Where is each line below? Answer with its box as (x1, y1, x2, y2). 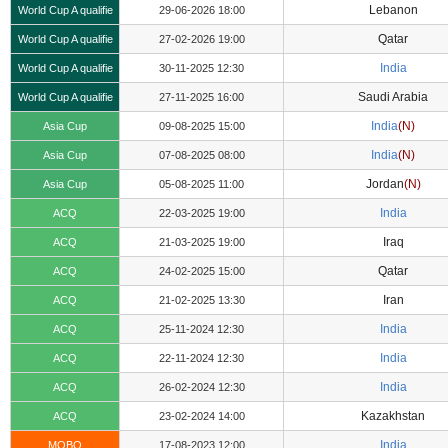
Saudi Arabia (358, 90, 428, 104)
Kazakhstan (361, 409, 425, 423)
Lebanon (368, 3, 418, 17)
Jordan (365, 177, 404, 191)
